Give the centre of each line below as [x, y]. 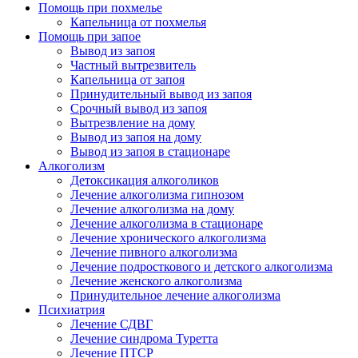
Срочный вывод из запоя [139, 108]
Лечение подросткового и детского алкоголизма [201, 267]
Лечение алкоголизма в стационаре [167, 223]
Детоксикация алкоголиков [145, 180]
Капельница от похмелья [138, 22]
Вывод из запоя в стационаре [150, 151]
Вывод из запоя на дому [136, 137]
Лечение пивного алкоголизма [154, 252]
